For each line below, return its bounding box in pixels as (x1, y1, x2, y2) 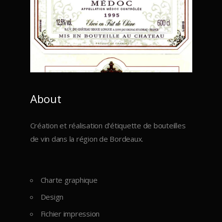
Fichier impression (40, 209, 100, 219)
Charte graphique (40, 175, 98, 185)
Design (40, 192, 64, 202)
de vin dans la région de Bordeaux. (30, 134, 144, 144)
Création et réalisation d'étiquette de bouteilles (30, 120, 186, 131)
